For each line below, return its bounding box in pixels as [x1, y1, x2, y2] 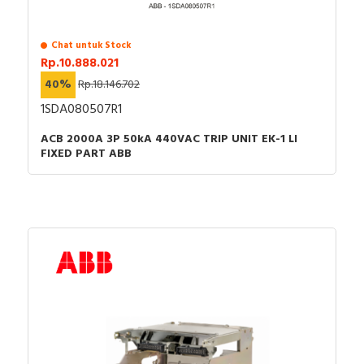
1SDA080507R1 [41, 99, 122, 121]
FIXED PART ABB [41, 145, 132, 164]
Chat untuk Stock [51, 38, 131, 54]
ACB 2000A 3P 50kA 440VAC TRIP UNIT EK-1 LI [41, 130, 297, 149]
